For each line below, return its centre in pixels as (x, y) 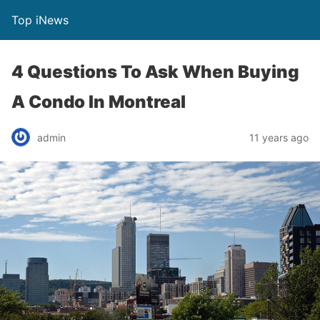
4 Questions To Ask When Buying (155, 72)
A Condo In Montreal (99, 102)
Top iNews (40, 20)
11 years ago (279, 137)
